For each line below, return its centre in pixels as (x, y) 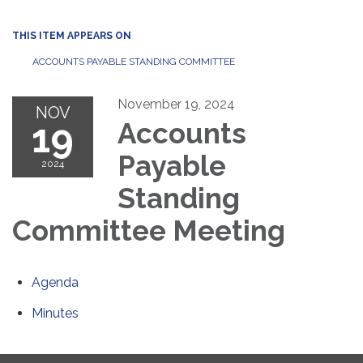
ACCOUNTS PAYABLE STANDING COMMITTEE (134, 62)
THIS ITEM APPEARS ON (72, 36)
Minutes (55, 314)
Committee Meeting (149, 231)
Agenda (55, 283)
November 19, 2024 (176, 105)
